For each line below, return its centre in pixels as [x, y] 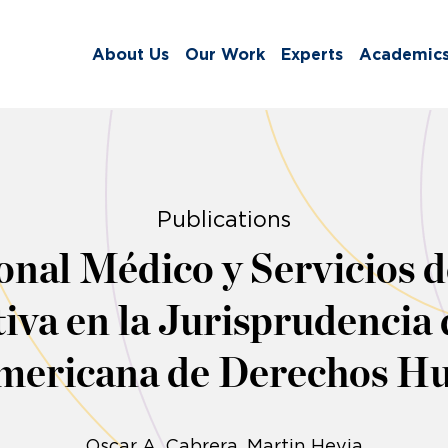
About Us [130, 54]
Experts [312, 54]
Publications [224, 219]
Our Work [225, 54]
